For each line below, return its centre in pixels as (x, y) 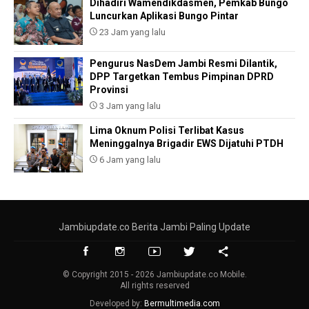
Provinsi (109, 90)
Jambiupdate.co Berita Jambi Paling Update (154, 227)
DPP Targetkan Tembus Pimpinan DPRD (182, 77)
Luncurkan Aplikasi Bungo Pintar (164, 16)
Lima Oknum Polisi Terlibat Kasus (167, 131)
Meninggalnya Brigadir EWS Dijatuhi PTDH (187, 144)
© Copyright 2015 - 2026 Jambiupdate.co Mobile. (154, 275)
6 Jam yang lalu (129, 160)
